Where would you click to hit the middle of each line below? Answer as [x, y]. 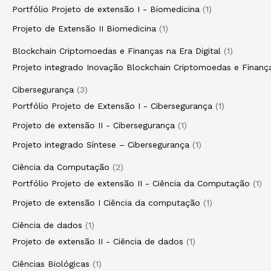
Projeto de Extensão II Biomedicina [84, 28]
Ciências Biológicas [51, 264]
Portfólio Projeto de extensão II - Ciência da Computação [131, 183]
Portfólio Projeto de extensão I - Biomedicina [106, 9]
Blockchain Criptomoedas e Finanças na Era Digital [116, 51]
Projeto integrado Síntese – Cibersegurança [101, 145]
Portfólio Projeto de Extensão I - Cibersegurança [112, 106]
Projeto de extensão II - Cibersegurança [93, 125]
